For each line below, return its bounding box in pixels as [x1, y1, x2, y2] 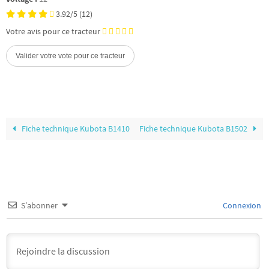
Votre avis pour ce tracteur [6, 26, 100, 37]
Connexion [221, 199, 261, 211]
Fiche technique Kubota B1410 [20, 123, 130, 134]
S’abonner [21, 199, 58, 211]
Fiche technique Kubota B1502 [139, 123, 249, 134]
